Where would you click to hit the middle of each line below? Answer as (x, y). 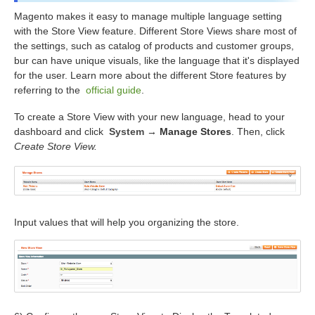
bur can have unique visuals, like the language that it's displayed (157, 60)
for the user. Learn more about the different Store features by (150, 75)
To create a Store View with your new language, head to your (149, 116)
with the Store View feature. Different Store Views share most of (155, 31)
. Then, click (258, 131)
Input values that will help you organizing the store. (127, 223)
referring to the (50, 90)
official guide (114, 90)
